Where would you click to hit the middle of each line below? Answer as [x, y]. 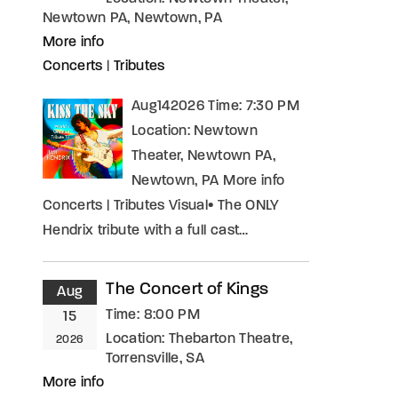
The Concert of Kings [187, 290]
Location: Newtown [195, 131]
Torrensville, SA [155, 359]
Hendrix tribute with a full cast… [146, 231]
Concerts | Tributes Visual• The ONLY [161, 206]
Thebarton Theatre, [231, 339]
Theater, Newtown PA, [204, 156]
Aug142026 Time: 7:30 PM [216, 107]
